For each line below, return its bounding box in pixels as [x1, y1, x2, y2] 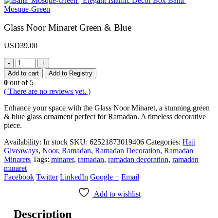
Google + [90, 172, 119, 181]
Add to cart [8, 69, 39, 77]
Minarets [4, 155, 31, 163]
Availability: [4, 137, 43, 146]
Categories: [146, 137, 182, 146]
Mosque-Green [4, 4, 50, 13]
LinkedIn [60, 172, 88, 181]
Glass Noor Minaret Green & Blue [4, 22, 131, 33]
